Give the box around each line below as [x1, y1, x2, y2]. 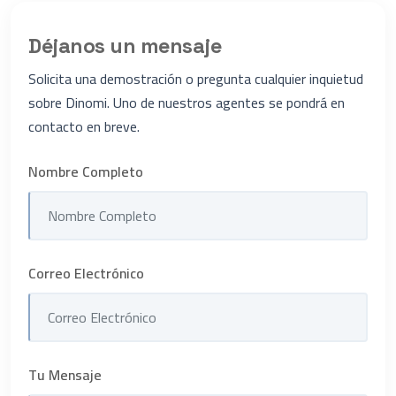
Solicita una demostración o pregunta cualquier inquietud [28, 65, 363, 93]
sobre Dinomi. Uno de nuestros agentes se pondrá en [28, 89, 345, 117]
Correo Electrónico [28, 260, 144, 287]
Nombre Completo [28, 158, 143, 186]
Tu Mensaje [28, 362, 102, 389]
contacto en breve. [28, 113, 140, 141]
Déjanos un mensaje [28, 33, 222, 60]
